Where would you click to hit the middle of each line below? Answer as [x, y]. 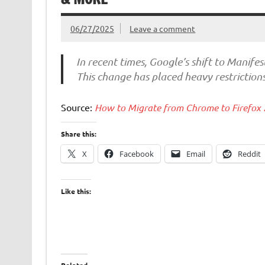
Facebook [136, 154]
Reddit [249, 154]
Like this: [76, 191]
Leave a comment [163, 29]
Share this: [78, 134]
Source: [77, 107]
